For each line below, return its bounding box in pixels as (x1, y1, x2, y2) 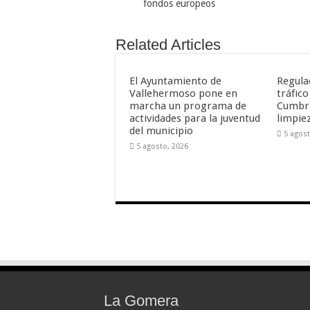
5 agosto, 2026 (136, 141, 188, 151)
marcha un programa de (129, 99, 246, 112)
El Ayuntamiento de (129, 74, 221, 87)
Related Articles (116, 35, 221, 53)
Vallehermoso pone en (129, 86, 237, 100)
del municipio (129, 124, 196, 137)
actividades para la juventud (129, 111, 260, 125)
